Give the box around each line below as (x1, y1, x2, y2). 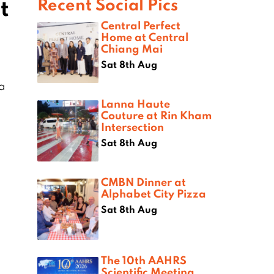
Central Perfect (101, 18, 180, 33)
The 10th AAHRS (101, 253, 187, 268)
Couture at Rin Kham (101, 108, 212, 123)
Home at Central (101, 29, 188, 45)
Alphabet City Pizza (101, 186, 206, 201)
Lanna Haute (101, 96, 170, 111)
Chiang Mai (101, 41, 163, 56)
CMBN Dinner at (101, 174, 186, 190)
